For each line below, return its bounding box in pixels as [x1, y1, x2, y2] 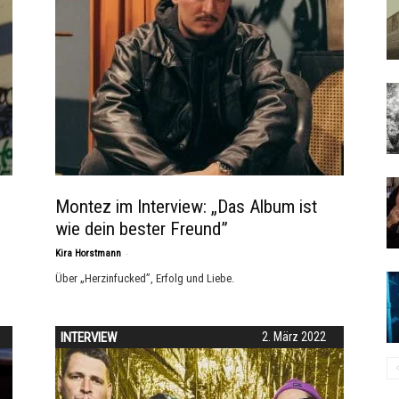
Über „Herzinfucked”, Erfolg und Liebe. [55, 272, 234, 285]
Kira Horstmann [55, 248, 121, 259]
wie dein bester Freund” [55, 218, 228, 240]
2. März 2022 [262, 330, 326, 344]
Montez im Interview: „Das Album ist [55, 196, 317, 217]
